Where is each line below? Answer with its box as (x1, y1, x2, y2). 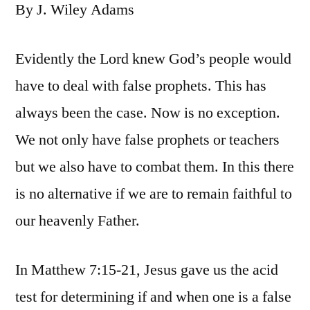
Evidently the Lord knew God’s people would (15, 49, 291, 69)
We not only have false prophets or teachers (15, 130, 280, 150)
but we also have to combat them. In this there (15, 157, 294, 177)
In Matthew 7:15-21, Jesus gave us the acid (15, 260, 278, 280)
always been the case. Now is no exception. (15, 103, 280, 123)
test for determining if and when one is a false (15, 287, 291, 307)
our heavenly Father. (15, 211, 140, 231)
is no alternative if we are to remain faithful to (15, 184, 292, 204)
